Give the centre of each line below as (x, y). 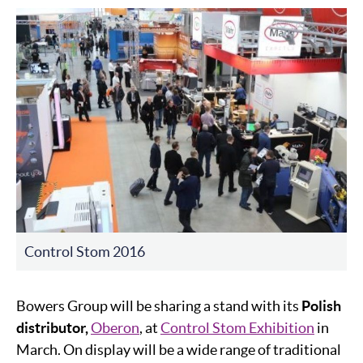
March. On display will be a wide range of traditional (179, 349)
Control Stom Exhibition (237, 327)
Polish (321, 305)
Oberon (115, 327)
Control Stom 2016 (85, 251)
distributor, (53, 327)
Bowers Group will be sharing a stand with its (159, 305)
